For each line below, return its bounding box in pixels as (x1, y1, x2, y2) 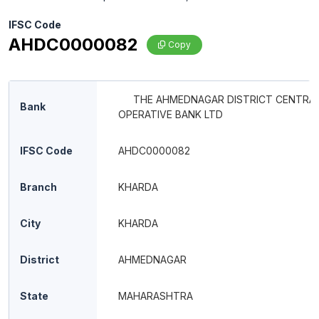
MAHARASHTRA (118, 290, 193, 302)
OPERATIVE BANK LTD (118, 108, 223, 120)
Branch (20, 181, 57, 193)
